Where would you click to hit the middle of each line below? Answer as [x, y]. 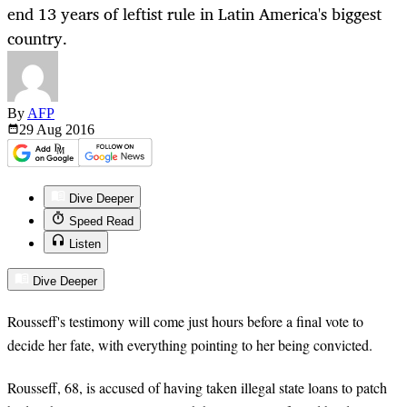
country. [37, 39]
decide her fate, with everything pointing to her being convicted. [190, 345]
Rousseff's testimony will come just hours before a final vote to [185, 322]
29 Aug [42, 130]
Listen [85, 244]
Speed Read [101, 222]
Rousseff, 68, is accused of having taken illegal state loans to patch [197, 387]
